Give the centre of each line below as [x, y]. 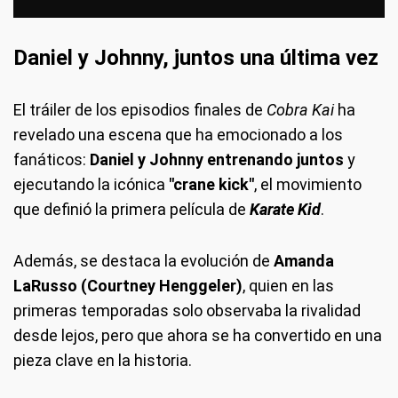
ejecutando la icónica [91, 185]
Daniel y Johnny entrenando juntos [217, 160]
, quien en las [288, 286]
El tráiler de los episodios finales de [140, 110]
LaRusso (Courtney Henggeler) [128, 286]
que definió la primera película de [131, 210]
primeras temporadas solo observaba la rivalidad [187, 311]
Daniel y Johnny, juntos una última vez [196, 58]
